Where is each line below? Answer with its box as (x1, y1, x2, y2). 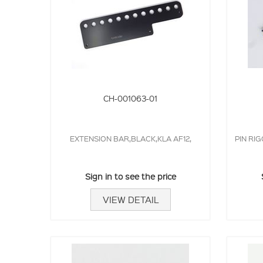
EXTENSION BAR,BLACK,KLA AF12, (69, 133, 191, 143)
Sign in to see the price (85, 170, 176, 181)
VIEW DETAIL (102, 193, 159, 205)
